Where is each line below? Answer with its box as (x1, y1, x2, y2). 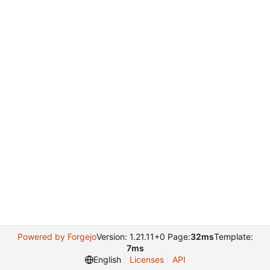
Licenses (129, 254, 164, 265)
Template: (213, 231, 253, 242)
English (93, 254, 121, 265)
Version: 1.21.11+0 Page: (96, 231, 190, 242)
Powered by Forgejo (17, 231, 96, 242)
